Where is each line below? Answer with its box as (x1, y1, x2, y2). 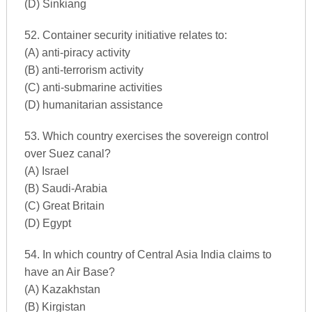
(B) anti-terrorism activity (24, 64, 143, 76)
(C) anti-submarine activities (24, 81, 162, 93)
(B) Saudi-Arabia (24, 182, 107, 194)
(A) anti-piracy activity (24, 47, 130, 58)
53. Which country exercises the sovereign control (24, 130, 269, 142)
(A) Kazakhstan (24, 283, 100, 295)
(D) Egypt (24, 217, 71, 229)
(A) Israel (24, 165, 69, 177)
